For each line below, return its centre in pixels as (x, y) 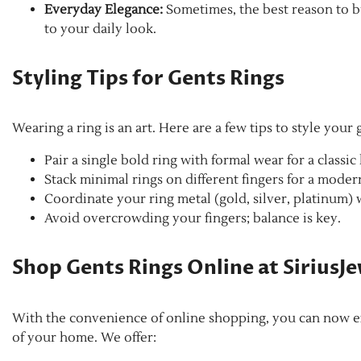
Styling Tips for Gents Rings (148, 78)
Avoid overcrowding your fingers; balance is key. (193, 219)
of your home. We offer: (84, 338)
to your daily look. (100, 29)
